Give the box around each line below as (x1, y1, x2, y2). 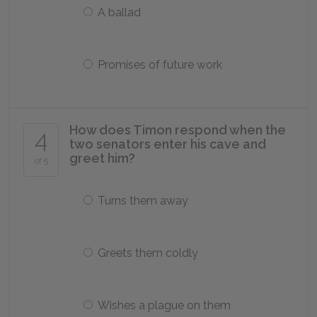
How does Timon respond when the (69, 122, 286, 137)
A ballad (98, 6, 141, 19)
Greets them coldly (98, 246, 198, 260)
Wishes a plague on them (98, 299, 231, 312)
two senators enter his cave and (69, 137, 266, 151)
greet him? (69, 151, 135, 166)
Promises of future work (98, 58, 222, 71)
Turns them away (98, 194, 188, 207)
